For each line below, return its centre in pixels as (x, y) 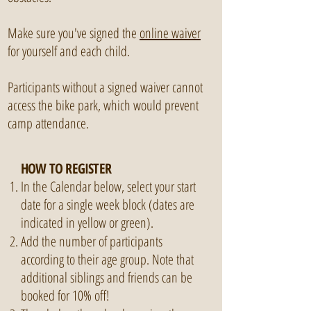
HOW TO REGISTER (66, 168)
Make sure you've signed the (74, 33)
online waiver (170, 33)
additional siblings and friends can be (107, 277)
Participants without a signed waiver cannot (105, 87)
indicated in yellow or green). (87, 222)
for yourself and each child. (69, 51)
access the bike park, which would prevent (103, 105)
